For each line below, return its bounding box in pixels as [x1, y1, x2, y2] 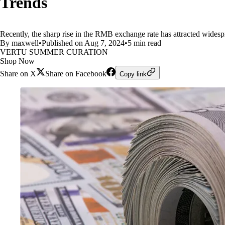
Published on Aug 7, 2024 [42, 39, 125, 47]
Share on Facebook [45, 69, 106, 78]
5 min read [128, 39, 161, 47]
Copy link [120, 70, 147, 78]
